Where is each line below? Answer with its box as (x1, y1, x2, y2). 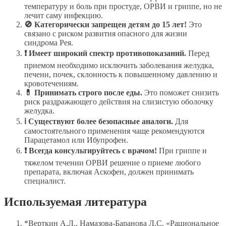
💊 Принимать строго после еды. (24, 88, 142, 97)
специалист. (24, 176, 66, 185)
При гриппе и (157, 146, 207, 155)
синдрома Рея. (24, 38, 73, 47)
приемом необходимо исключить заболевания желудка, (24, 61, 214, 70)
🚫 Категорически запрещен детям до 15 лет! (24, 20, 187, 29)
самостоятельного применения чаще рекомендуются (24, 126, 204, 135)
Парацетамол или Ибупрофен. (24, 135, 128, 144)
